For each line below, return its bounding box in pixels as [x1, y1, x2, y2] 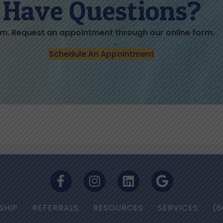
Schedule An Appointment [49, 48, 154, 60]
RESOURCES [93, 202, 143, 214]
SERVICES [157, 202, 198, 214]
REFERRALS [32, 202, 79, 214]
